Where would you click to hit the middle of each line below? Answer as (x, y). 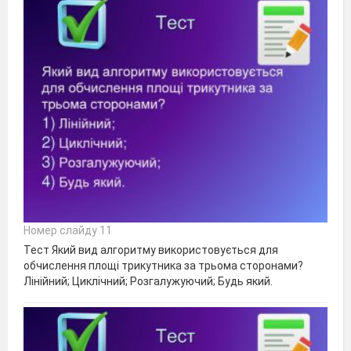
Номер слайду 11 (68, 230)
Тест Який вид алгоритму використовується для (151, 250)
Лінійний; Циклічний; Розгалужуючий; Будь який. (148, 281)
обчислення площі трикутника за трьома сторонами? (163, 265)
